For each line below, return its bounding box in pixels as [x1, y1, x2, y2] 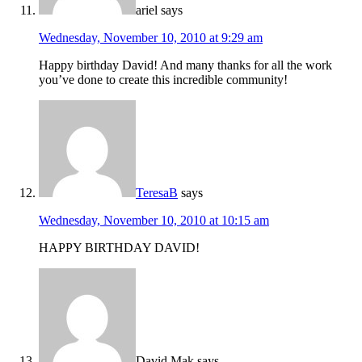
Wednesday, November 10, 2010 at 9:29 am [39, 31, 263, 45]
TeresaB [136, 186, 178, 200]
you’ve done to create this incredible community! [39, 73, 288, 87]
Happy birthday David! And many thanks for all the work [39, 58, 332, 73]
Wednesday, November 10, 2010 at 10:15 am [39, 213, 269, 228]
